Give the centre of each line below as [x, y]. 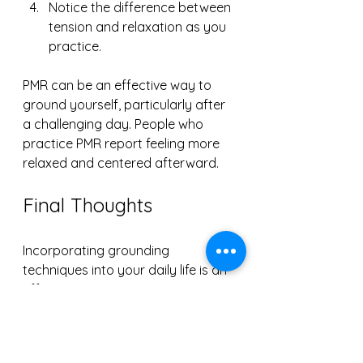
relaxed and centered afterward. [121, 163]
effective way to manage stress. [121, 289]
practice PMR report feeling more [123, 143]
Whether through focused [101, 309]
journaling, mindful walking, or [112, 348]
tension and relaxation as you [139, 27]
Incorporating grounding [98, 250]
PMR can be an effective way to [119, 85]
